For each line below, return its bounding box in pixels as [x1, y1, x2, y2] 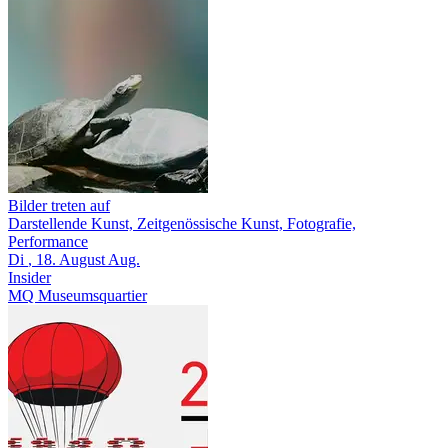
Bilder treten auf [8, 196, 110, 214]
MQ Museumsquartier [8, 286, 147, 304]
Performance [8, 232, 88, 250]
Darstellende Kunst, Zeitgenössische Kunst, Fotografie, [8, 214, 356, 232]
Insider [8, 268, 51, 286]
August [59, 250, 105, 268]
